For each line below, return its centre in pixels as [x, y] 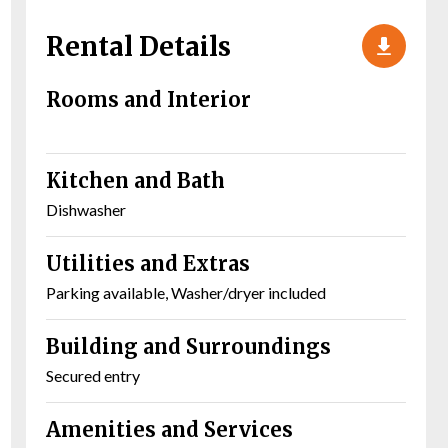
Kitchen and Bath [135, 181]
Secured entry [93, 376]
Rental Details [138, 46]
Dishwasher [86, 210]
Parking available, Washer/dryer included [186, 293]
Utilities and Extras [148, 264]
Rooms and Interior [148, 100]
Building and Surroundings [188, 347]
